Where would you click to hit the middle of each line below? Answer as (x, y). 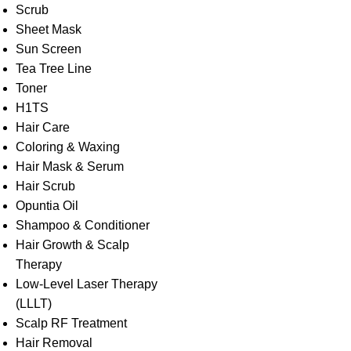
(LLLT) (34, 304)
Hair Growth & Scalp (72, 245)
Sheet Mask (49, 29)
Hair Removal (54, 343)
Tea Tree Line (54, 69)
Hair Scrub (45, 186)
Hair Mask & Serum (70, 166)
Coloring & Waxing (68, 147)
